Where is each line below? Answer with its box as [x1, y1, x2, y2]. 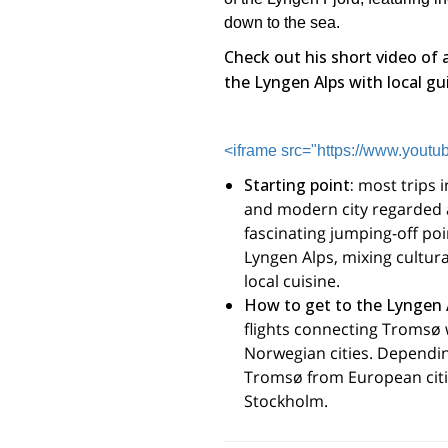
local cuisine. [244, 270, 340, 293]
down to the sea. [224, 14, 344, 32]
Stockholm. [244, 390, 328, 413]
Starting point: [244, 174, 354, 197]
